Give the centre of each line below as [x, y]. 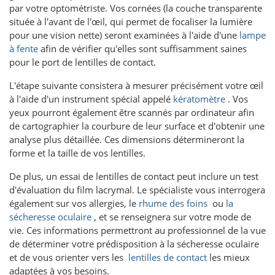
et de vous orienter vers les [69, 257]
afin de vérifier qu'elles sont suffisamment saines [142, 48]
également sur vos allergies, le [74, 203]
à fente [24, 48]
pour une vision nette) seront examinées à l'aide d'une [124, 35]
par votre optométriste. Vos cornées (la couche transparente [136, 8]
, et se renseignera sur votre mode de [171, 216]
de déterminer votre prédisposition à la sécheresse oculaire [134, 243]
